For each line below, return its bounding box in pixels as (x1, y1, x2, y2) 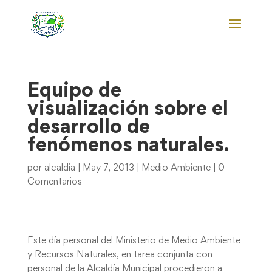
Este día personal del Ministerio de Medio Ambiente (27, 237, 240, 245)
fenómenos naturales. (27, 137, 229, 155)
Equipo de (27, 83, 121, 101)
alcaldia (44, 164, 75, 172)
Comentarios (27, 178, 82, 186)
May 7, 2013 (82, 164, 134, 172)
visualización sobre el (27, 101, 228, 119)
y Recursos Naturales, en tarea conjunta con (27, 251, 212, 259)
